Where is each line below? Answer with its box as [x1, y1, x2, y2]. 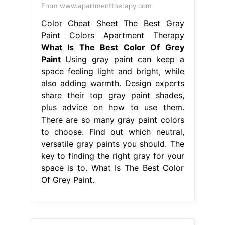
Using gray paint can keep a [60, 54, 184, 64]
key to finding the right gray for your [41, 150, 184, 161]
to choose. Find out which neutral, [41, 126, 184, 137]
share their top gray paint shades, [41, 90, 184, 100]
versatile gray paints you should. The [41, 138, 184, 149]
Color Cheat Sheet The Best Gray [41, 18, 184, 28]
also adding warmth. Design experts [41, 78, 184, 88]
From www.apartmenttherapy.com [41, 1, 152, 10]
